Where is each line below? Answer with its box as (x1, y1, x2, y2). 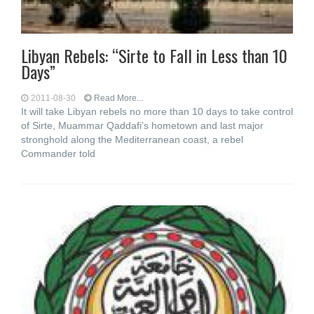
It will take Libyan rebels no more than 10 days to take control (21, 106, 293, 117)
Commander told (21, 148, 95, 159)
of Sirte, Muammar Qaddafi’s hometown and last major (21, 120, 264, 131)
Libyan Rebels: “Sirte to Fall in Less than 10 (21, 43, 287, 68)
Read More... (94, 93, 143, 103)
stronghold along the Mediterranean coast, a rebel (21, 134, 243, 145)
